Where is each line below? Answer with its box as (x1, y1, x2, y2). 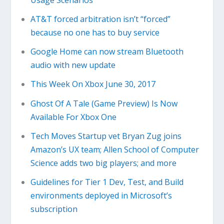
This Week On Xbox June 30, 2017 (30, 78, 155, 90)
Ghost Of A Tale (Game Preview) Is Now (30, 97, 177, 109)
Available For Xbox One (30, 111, 116, 122)
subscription (30, 203, 77, 214)
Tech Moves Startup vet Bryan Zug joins (30, 130, 181, 141)
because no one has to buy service (30, 27, 159, 38)
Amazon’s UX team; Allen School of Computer (30, 143, 199, 155)
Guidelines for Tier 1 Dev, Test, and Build (30, 176, 183, 187)
